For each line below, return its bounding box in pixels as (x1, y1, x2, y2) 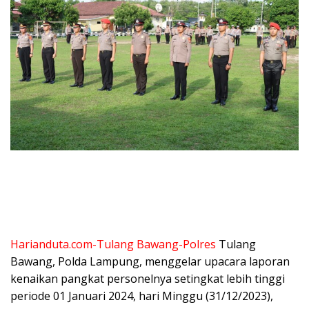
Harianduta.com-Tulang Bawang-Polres (10, 237, 216, 252)
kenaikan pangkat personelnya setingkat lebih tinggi (10, 271, 285, 287)
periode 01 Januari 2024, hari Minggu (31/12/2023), (10, 288, 273, 304)
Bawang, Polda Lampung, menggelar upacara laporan (10, 254, 290, 270)
